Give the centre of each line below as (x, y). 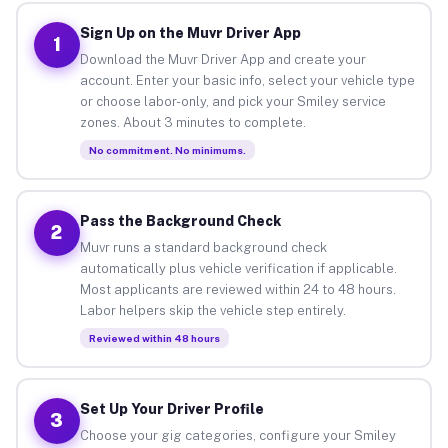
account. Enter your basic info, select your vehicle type (247, 80)
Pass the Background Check (180, 220)
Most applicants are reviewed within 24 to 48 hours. (237, 289)
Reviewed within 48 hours (154, 337)
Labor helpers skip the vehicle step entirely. (212, 310)
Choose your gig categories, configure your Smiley (237, 435)
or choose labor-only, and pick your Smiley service (232, 101)
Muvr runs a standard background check (203, 247)
